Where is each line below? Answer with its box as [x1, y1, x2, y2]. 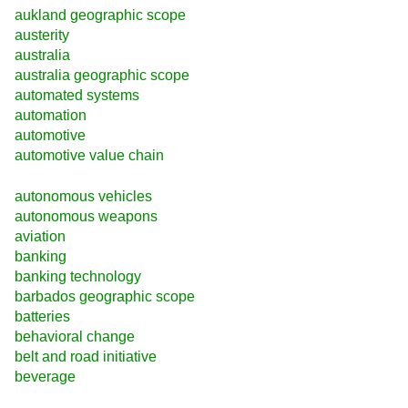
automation [15, 107, 87, 124]
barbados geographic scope [15, 288, 195, 304]
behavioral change [15, 328, 135, 344]
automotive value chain [15, 148, 164, 164]
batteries [15, 308, 70, 324]
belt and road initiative [15, 348, 157, 364]
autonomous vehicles [15, 188, 152, 204]
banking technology [15, 268, 141, 284]
